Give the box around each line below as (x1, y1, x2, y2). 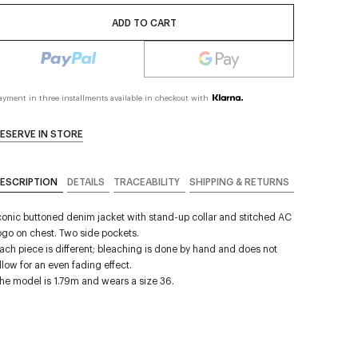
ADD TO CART (111, 16, 177, 29)
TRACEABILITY (113, 175, 180, 188)
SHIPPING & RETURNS (189, 175, 289, 188)
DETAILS (66, 175, 105, 188)
